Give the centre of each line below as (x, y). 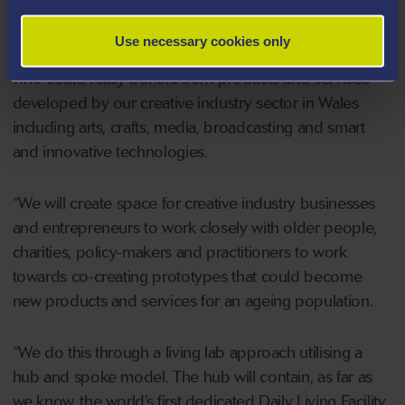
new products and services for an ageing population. (193, 301)
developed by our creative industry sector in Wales (185, 104)
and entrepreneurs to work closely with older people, (194, 228)
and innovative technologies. (110, 152)
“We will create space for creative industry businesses (194, 204)
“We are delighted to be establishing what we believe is (200, 30)
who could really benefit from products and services (191, 79)
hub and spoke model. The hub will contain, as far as (192, 377)
